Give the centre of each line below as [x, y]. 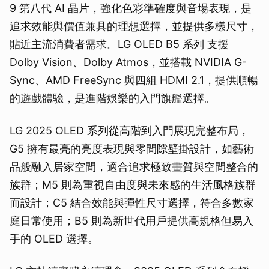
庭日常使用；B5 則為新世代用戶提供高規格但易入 [131, 221]
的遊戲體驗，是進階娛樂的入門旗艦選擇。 [112, 98]
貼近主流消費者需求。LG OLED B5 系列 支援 [119, 44]
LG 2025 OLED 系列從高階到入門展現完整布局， [129, 131]
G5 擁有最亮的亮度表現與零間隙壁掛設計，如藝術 [132, 149]
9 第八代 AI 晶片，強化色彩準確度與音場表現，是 [131, 8]
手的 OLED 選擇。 [54, 239]
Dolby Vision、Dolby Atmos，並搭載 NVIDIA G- [128, 62]
